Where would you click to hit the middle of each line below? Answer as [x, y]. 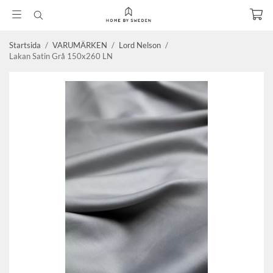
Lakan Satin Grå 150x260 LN [61, 56]
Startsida [25, 45]
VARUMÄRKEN [80, 45]
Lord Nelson [140, 45]
